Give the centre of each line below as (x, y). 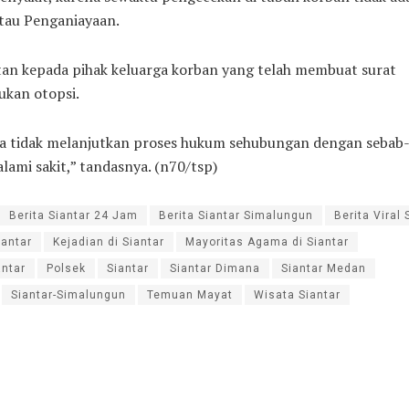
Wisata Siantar (297, 294)
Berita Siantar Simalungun (236, 215)
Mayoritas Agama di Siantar (267, 241)
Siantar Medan (324, 268)
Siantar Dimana (215, 268)
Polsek (66, 268)
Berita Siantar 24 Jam (73, 215)
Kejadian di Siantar (109, 241)
